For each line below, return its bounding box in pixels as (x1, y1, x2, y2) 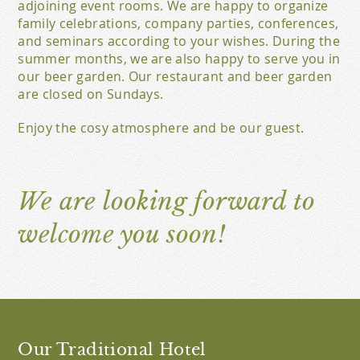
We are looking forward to (18, 186, 316, 216)
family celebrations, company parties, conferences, (18, 14, 339, 32)
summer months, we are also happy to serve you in (18, 50, 341, 67)
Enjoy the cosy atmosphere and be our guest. (18, 119, 305, 137)
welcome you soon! (18, 219, 227, 249)
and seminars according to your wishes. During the (18, 32, 341, 50)
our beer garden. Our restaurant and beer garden (18, 67, 333, 85)
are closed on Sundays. (18, 85, 164, 103)
